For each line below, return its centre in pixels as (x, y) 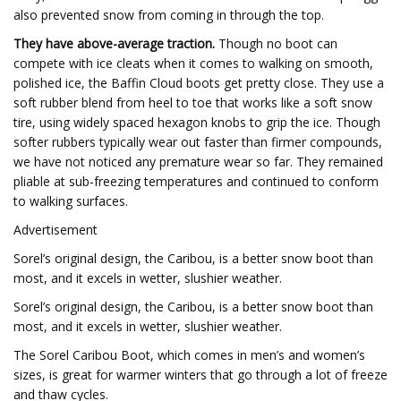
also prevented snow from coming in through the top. (169, 15)
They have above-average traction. (114, 43)
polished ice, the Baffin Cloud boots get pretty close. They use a (199, 83)
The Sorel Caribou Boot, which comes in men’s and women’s (189, 355)
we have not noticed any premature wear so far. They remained (198, 162)
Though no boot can (276, 43)
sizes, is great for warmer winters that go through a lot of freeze (200, 375)
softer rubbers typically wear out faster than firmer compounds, (198, 142)
